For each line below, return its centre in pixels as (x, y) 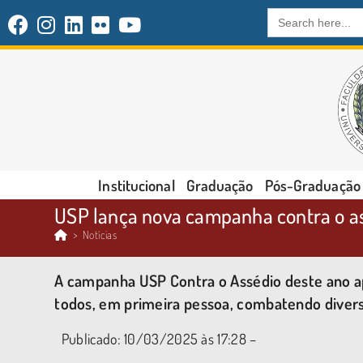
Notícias (100, 235)
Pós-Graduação (312, 185)
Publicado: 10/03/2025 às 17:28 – (156, 339)
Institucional (137, 185)
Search (288, 15)
